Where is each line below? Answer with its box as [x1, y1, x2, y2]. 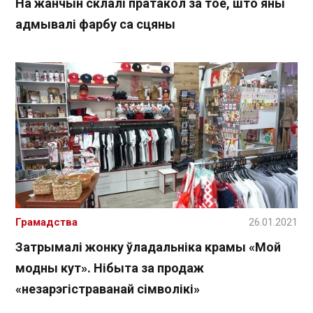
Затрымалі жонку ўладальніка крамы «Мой [15, 239, 281, 254]
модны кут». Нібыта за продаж [15, 260, 204, 275]
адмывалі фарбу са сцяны [15, 17, 175, 32]
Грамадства [15, 215, 78, 228]
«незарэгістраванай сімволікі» [15, 281, 200, 296]
